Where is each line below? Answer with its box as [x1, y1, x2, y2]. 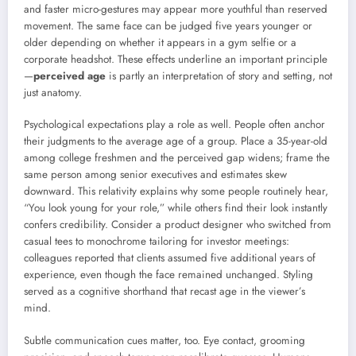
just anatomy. [24, 85, 82, 101]
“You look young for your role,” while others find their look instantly [24, 200, 327, 216]
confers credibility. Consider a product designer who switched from [24, 217, 331, 233]
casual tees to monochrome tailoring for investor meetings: [24, 234, 289, 250]
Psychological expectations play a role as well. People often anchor [24, 117, 325, 133]
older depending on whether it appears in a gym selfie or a [24, 35, 296, 51]
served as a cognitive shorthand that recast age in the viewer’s [24, 284, 305, 300]
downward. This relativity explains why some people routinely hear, [24, 184, 328, 199]
